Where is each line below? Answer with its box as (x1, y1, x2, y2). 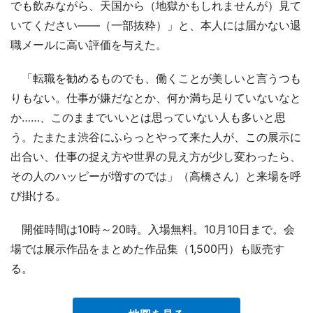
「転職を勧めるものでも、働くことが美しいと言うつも (10, 71, 301, 85)
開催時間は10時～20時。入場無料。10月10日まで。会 (10, 221, 295, 236)
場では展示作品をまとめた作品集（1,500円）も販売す (10, 241, 284, 256)
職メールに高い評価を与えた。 (10, 37, 167, 52)
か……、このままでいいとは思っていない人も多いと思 (10, 110, 286, 124)
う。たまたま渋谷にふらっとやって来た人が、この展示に (10, 129, 301, 144)
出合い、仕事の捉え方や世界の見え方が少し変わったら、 (10, 149, 301, 163)
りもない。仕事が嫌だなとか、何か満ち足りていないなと (10, 90, 301, 105)
